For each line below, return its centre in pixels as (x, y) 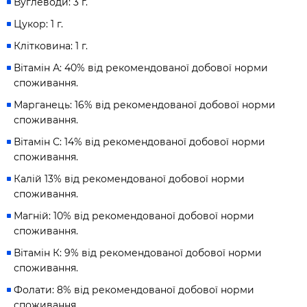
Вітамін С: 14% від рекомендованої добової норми (139, 142)
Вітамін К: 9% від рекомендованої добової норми (138, 253)
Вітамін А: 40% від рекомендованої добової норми (141, 68)
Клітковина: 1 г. (51, 46)
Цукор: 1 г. (38, 24)
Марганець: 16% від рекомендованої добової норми (145, 105)
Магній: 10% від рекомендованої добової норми (134, 216)
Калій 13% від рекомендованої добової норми (129, 179)
